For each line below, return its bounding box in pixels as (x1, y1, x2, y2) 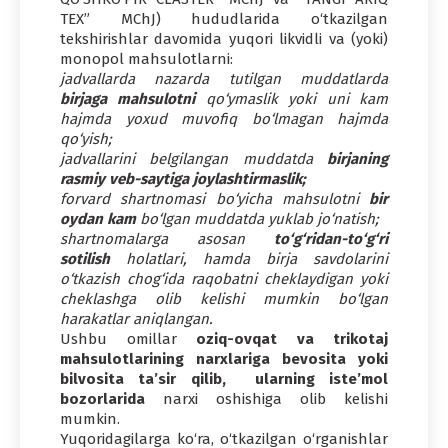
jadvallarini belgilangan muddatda (60, 149, 327, 168)
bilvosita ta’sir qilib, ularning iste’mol (60, 369, 388, 388)
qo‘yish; (60, 129, 112, 148)
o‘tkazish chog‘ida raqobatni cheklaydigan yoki (60, 269, 388, 288)
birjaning (327, 149, 388, 168)
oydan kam (60, 209, 136, 228)
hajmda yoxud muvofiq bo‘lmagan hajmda (60, 109, 388, 128)
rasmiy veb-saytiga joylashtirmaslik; (60, 169, 306, 188)
